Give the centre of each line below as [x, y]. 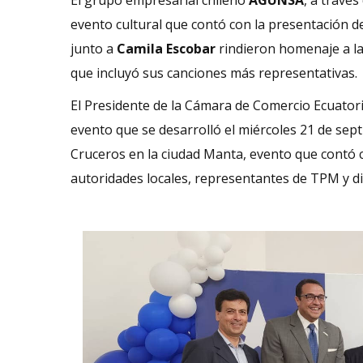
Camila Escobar [166, 48]
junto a [94, 48]
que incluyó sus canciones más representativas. [214, 73]
